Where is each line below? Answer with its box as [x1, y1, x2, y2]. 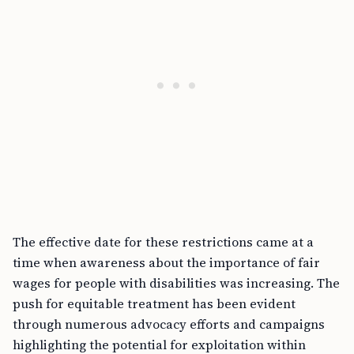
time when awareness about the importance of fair [13, 254, 320, 271]
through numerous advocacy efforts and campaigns [13, 315, 325, 333]
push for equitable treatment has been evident [13, 295, 296, 312]
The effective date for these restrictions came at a [13, 233, 314, 250]
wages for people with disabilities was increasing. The [13, 274, 340, 292]
